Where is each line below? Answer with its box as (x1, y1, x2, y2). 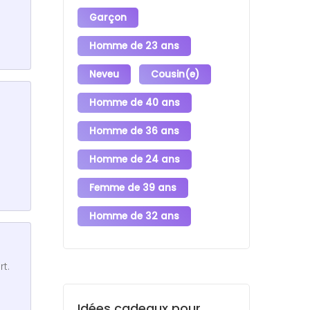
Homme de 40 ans (89, 95, 180, 109)
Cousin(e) (151, 67, 199, 81)
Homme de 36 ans (89, 124, 179, 138)
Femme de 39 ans (89, 181, 176, 194)
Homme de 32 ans (89, 209, 179, 223)
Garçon (89, 10, 127, 24)
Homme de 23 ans (89, 39, 179, 53)
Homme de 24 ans (89, 152, 180, 166)
